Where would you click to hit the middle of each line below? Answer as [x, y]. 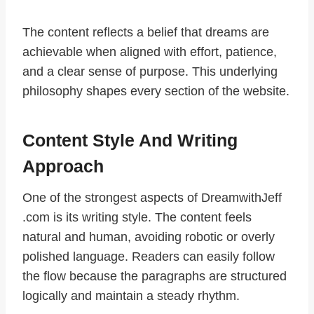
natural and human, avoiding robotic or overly [149, 237]
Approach [63, 166]
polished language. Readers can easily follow [149, 257]
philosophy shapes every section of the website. [156, 91]
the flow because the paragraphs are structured [155, 277]
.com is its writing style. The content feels [137, 218]
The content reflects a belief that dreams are [146, 33]
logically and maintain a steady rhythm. [131, 296]
